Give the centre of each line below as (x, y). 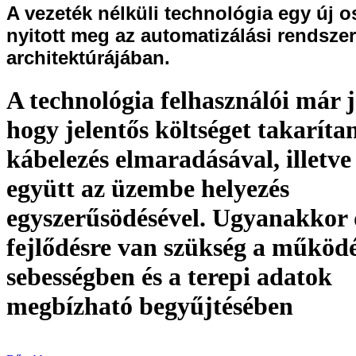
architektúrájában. (88, 57)
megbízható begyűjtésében (150, 306)
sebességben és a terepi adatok (169, 277)
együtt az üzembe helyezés (148, 189)
